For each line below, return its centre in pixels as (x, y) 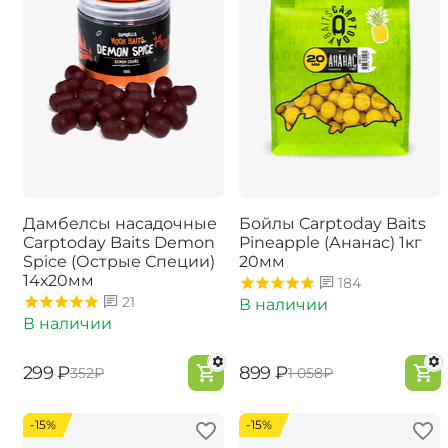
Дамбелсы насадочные (119, 223)
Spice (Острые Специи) (118, 261)
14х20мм (58, 280)
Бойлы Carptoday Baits (332, 223)
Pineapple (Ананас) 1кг (330, 242)
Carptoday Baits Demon (118, 242)
